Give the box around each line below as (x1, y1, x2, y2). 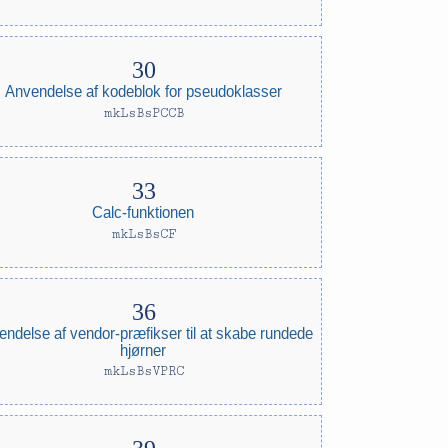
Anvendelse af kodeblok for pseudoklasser (5, 82, 283, 101)
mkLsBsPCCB (103, 105, 184, 121)
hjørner (120, 340, 167, 360)
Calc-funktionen (92, 203, 195, 222)
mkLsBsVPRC (103, 363, 184, 379)
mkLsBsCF (111, 226, 176, 242)
